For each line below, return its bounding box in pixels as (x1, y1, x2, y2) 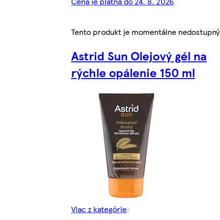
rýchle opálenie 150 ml (71, 63, 195, 81)
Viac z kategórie (71, 203, 127, 215)
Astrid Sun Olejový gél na (71, 47, 207, 64)
